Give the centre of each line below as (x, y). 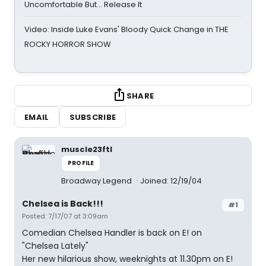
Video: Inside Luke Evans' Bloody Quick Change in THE (126, 29)
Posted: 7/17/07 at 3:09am (65, 216)
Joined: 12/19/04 (171, 181)
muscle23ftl (87, 149)
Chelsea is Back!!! (63, 204)
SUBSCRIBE (93, 117)
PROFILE (81, 163)
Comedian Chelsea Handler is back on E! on (112, 233)
